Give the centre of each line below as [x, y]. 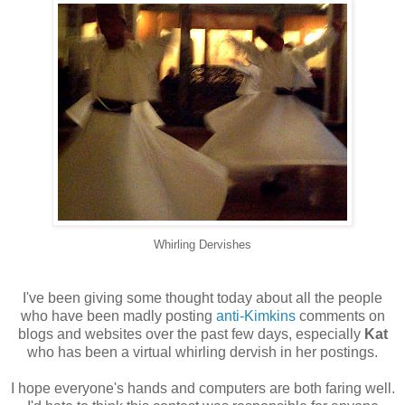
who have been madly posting [118, 316]
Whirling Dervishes [202, 245]
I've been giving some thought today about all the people [202, 298]
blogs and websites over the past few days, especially [191, 334]
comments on [340, 316]
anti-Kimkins [255, 316]
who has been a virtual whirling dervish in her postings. [202, 353]
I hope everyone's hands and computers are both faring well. [202, 389]
